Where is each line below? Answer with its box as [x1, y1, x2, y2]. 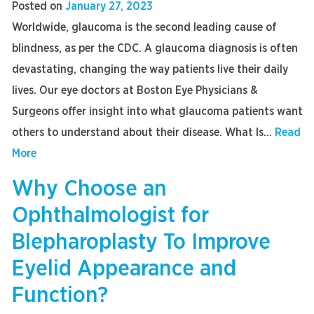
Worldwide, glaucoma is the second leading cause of [12, 22, 277, 33]
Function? [12, 284, 108, 306]
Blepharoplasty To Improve [12, 231, 271, 253]
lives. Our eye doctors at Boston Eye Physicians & [12, 85, 257, 96]
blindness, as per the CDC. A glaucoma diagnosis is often [12, 43, 298, 54]
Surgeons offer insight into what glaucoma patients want [12, 106, 303, 117]
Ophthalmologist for [12, 204, 209, 226]
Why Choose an [12, 177, 167, 200]
